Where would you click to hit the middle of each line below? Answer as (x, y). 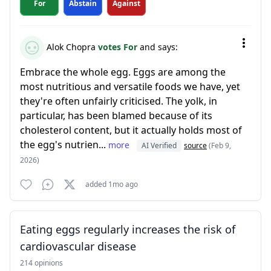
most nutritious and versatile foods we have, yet (130, 87)
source (195, 145)
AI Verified (159, 145)
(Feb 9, (220, 145)
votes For (119, 47)
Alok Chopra (71, 47)
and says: (159, 47)
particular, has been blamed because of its (116, 116)
